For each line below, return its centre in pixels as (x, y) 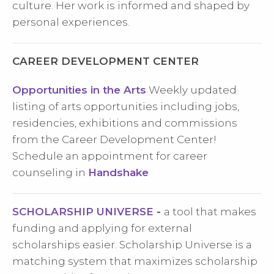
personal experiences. (71, 22)
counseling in (50, 172)
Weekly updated (191, 90)
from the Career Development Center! (114, 139)
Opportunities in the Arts (79, 90)
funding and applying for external (102, 228)
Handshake (118, 172)
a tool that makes (210, 212)
